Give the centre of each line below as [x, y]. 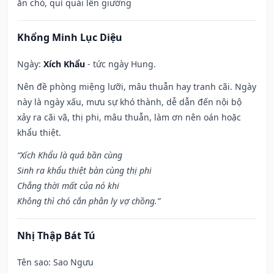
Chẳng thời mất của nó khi [68, 186]
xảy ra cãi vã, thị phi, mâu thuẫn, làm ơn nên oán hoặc [129, 117]
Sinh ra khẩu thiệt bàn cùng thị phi [84, 171]
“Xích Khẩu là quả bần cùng [70, 155]
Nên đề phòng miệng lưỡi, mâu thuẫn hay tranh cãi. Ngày [137, 87]
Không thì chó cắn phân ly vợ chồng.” [89, 201]
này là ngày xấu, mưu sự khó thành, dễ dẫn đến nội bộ [129, 102]
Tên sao [33, 262]
